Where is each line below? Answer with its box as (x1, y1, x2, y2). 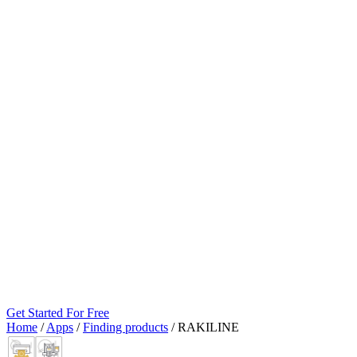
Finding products (83, 320, 168, 334)
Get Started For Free (6, 306, 109, 320)
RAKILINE (178, 320, 239, 334)
